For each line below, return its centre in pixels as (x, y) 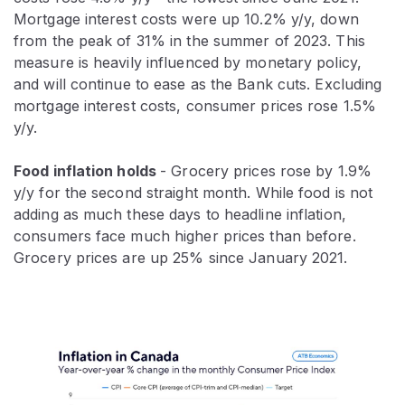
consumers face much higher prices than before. (185, 235)
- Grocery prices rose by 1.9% (266, 170)
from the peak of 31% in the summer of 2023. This (189, 40)
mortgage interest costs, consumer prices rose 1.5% (195, 105)
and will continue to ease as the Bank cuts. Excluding (198, 84)
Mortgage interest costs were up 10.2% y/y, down (186, 19)
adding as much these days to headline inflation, (180, 214)
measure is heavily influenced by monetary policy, (188, 62)
